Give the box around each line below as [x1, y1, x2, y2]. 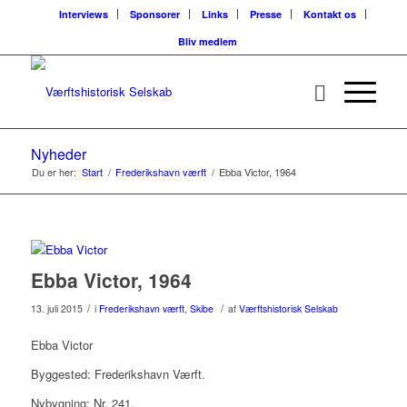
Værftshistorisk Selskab [238, 302, 338, 315]
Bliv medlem [178, 35, 238, 48]
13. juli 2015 [30, 302, 83, 315]
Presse [249, 7, 282, 21]
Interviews [58, 7, 108, 21]
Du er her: [31, 164, 76, 179]
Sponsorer [129, 7, 180, 21]
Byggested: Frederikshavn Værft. [30, 365, 205, 383]
